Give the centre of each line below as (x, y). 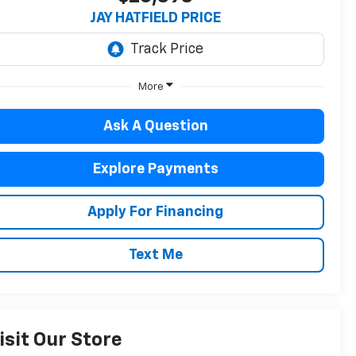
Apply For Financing (155, 212)
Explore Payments (155, 169)
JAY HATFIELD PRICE (155, 19)
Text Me (155, 255)
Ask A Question (155, 126)
